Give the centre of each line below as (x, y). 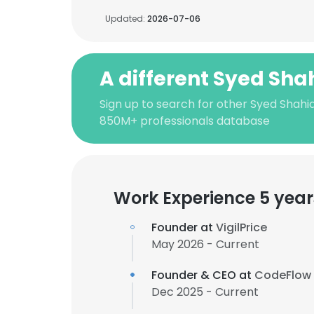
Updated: (126, 19)
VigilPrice (241, 227)
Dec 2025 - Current (205, 292)
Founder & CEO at (203, 275)
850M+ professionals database (185, 121)
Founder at (184, 227)
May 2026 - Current (205, 244)
